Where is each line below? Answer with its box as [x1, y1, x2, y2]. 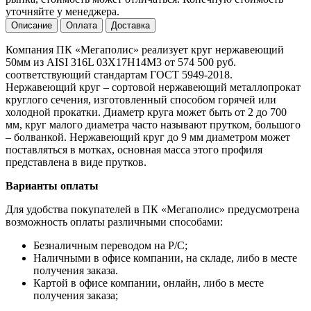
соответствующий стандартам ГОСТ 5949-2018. [6, 68, 233, 81]
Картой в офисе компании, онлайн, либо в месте [33, 276, 264, 289]
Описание [11, 19, 52, 31]
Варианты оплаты [6, 179, 99, 192]
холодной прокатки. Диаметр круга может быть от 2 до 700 [6, 106, 287, 118]
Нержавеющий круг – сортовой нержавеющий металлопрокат [6, 81, 301, 93]
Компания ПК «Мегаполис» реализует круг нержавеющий [6, 43, 284, 56]
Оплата [66, 19, 97, 31]
